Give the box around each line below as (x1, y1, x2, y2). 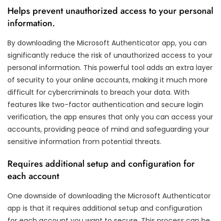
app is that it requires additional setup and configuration (7, 203, 202, 213)
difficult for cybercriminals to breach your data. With (7, 87, 189, 97)
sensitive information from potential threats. (7, 136, 161, 147)
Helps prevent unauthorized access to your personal (7, 4, 213, 17)
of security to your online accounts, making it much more (7, 74, 208, 85)
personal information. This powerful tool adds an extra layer (7, 62, 213, 73)
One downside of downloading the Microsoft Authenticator (7, 190, 211, 201)
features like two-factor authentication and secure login (7, 99, 203, 110)
